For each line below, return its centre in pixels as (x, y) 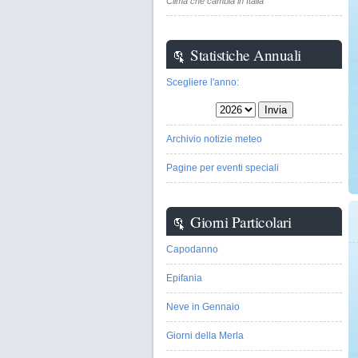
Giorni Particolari (241, 222)
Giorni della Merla (205, 336)
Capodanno (192, 249)
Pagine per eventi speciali (223, 168)
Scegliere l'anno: (203, 82)
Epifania (184, 278)
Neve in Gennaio (203, 307)
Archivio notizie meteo (214, 139)
